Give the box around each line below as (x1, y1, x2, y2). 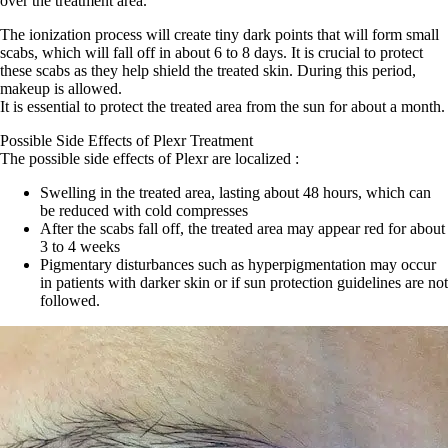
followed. (40, 292, 100, 310)
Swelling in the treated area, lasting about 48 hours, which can (40, 184, 431, 202)
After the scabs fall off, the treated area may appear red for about (40, 220, 445, 238)
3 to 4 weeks (40, 238, 120, 256)
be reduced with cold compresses (40, 202, 248, 220)
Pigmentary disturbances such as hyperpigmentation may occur (40, 256, 436, 274)
